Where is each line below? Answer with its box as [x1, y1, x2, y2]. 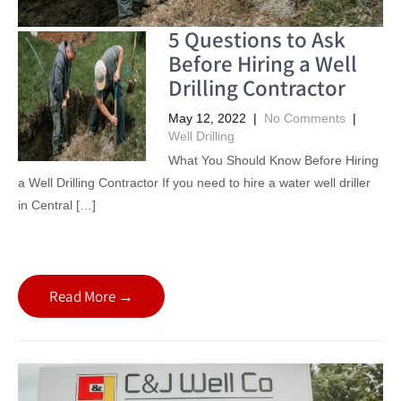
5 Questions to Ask [167, 24, 346, 55]
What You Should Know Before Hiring [167, 153, 379, 168]
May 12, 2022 [167, 111, 246, 126]
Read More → [49, 286, 133, 307]
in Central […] [18, 198, 96, 213]
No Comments [263, 111, 346, 126]
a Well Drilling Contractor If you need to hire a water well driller [18, 175, 371, 191]
